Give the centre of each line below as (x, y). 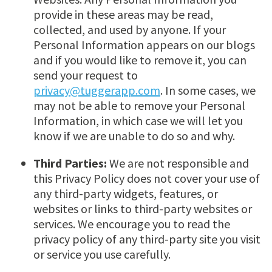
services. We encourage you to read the (132, 224)
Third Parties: (70, 163)
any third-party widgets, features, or (126, 194)
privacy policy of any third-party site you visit (147, 239)
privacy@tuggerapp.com (97, 90)
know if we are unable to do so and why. (134, 136)
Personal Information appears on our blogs (144, 45)
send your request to (86, 75)
